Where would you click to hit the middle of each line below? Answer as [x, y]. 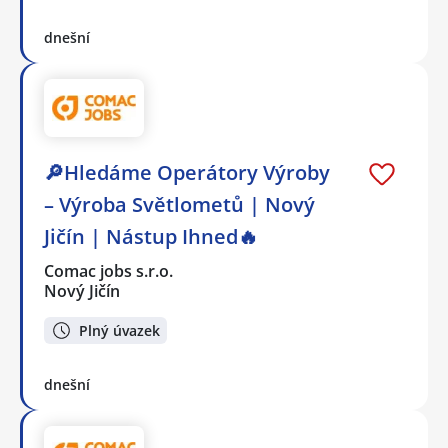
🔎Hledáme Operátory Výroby [187, 173]
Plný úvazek [119, 330]
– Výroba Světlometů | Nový [179, 205]
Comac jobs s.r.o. [109, 271]
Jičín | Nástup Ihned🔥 [151, 237]
